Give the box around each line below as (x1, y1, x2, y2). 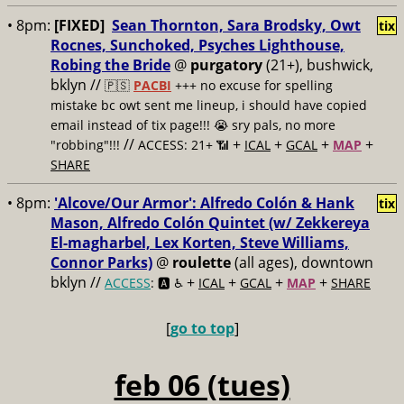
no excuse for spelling (200, 77, 333, 94)
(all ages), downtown (231, 252, 373, 272)
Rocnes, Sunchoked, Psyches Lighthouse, (50, 35, 344, 55)
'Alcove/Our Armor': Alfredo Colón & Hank (54, 193, 354, 213)
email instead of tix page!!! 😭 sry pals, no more (50, 116, 335, 133)
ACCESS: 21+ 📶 (138, 136, 233, 153)
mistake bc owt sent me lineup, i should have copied (50, 96, 367, 114)
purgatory (190, 55, 262, 75)
